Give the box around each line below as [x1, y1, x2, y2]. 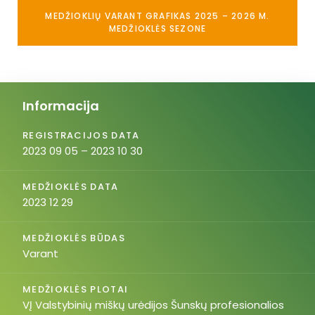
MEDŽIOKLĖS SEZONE [108, 22, 207, 34]
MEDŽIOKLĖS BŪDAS [22, 231, 125, 245]
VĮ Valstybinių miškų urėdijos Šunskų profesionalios [22, 297, 284, 312]
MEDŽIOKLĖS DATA [22, 180, 119, 193]
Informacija [22, 97, 99, 115]
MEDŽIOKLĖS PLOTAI [22, 283, 129, 296]
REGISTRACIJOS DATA [22, 129, 140, 142]
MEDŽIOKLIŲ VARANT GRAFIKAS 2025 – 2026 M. [45, 10, 270, 22]
